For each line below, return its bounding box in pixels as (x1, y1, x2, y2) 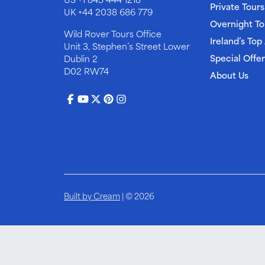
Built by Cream (64, 189, 120, 202)
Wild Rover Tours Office (64, 27, 161, 41)
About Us (210, 67, 248, 82)
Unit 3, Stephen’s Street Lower (64, 39, 190, 53)
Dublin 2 (64, 51, 98, 66)
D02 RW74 (64, 64, 109, 78)
